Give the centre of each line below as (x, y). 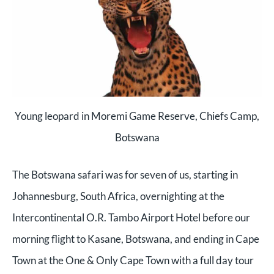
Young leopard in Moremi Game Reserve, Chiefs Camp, (137, 116)
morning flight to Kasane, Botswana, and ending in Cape (136, 239)
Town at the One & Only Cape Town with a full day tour (133, 260)
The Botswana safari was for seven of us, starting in (125, 174)
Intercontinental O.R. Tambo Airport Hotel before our (131, 217)
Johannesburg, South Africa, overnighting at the (118, 196)
